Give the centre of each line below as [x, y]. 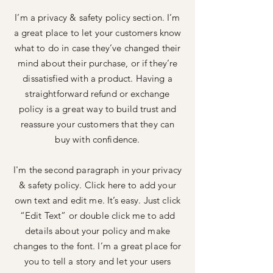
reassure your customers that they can [97, 124]
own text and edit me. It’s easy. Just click [97, 200]
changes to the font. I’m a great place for [97, 246]
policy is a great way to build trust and [97, 109]
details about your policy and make [97, 231]
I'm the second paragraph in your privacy [97, 170]
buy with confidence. [97, 139]
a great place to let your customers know [97, 33]
